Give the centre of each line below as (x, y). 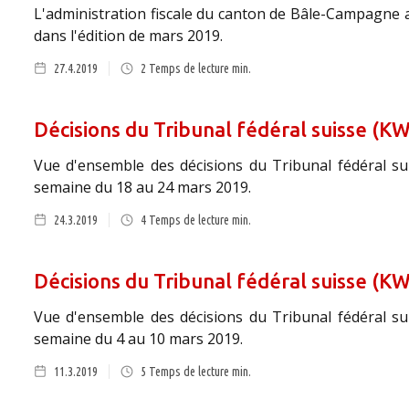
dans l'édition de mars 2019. (128, 36)
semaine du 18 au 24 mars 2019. (142, 187)
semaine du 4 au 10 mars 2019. (138, 339)
